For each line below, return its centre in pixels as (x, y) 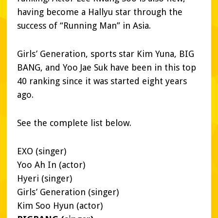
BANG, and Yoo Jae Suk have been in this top (107, 68)
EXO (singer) (42, 151)
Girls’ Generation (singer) (68, 192)
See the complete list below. (74, 123)
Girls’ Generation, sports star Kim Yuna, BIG (106, 54)
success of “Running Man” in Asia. (84, 26)
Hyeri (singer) (45, 179)
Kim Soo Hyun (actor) (60, 206)
